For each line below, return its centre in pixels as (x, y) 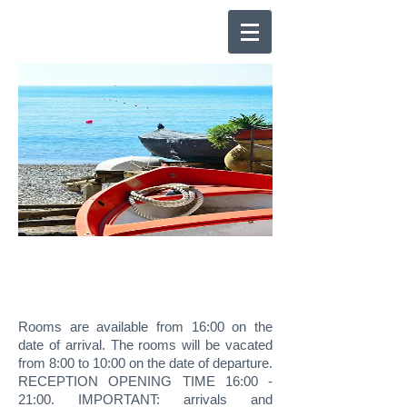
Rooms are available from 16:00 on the (145, 327)
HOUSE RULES (145, 285)
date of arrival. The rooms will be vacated (145, 345)
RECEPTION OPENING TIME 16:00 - (145, 381)
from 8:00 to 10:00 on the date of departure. (145, 363)
